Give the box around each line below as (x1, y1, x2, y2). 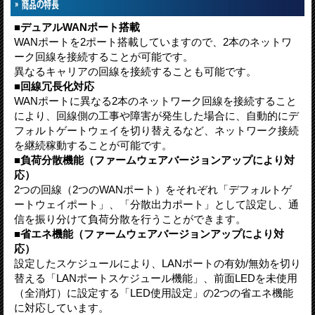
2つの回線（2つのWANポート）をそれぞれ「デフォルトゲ (14, 183, 292, 195)
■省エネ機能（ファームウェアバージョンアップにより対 (14, 227, 284, 240)
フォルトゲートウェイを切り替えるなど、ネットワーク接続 (14, 124, 299, 136)
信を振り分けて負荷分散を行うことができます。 (14, 212, 246, 225)
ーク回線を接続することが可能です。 (14, 50, 193, 63)
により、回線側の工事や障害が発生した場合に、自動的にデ (14, 109, 299, 122)
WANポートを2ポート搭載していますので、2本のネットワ (14, 35, 292, 48)
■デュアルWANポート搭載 (14, 20, 140, 33)
